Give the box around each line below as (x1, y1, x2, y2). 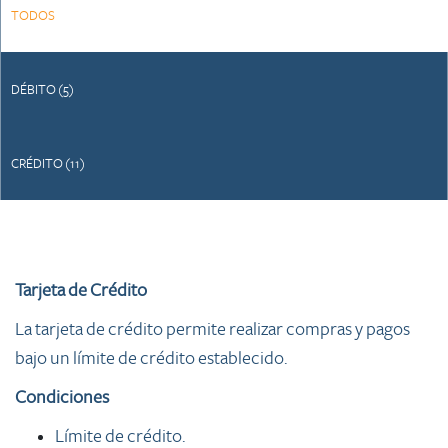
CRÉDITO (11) (11, 156, 85, 172)
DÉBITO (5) (11, 82, 74, 98)
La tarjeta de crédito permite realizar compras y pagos (15, 319, 410, 340)
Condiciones (15, 387, 109, 408)
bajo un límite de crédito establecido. (15, 348, 288, 369)
